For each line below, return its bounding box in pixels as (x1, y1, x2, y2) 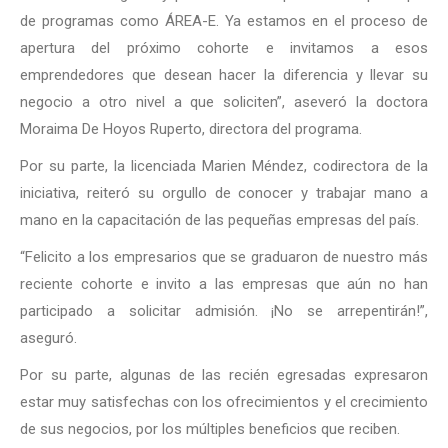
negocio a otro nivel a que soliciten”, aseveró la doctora (20, 93, 428, 111)
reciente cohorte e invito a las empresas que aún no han (20, 275, 428, 293)
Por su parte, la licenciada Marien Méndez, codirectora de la (20, 157, 428, 175)
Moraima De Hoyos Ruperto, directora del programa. (20, 120, 362, 138)
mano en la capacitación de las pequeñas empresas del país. (20, 211, 419, 229)
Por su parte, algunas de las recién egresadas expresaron (20, 366, 428, 384)
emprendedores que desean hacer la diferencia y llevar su (20, 66, 428, 84)
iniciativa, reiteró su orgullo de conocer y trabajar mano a (20, 184, 428, 202)
